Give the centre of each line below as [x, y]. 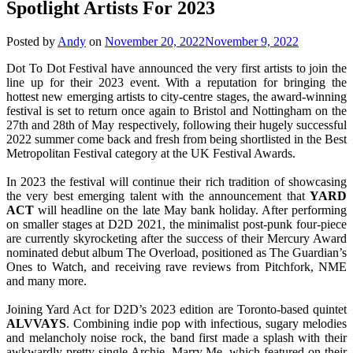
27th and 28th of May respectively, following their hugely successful [176, 124]
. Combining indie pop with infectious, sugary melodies [206, 323]
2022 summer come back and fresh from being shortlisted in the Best [176, 139]
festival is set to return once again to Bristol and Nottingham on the [176, 110]
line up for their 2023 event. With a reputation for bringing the [176, 82]
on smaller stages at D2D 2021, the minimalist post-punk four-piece [176, 224]
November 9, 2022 [252, 41]
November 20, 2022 [155, 41]
